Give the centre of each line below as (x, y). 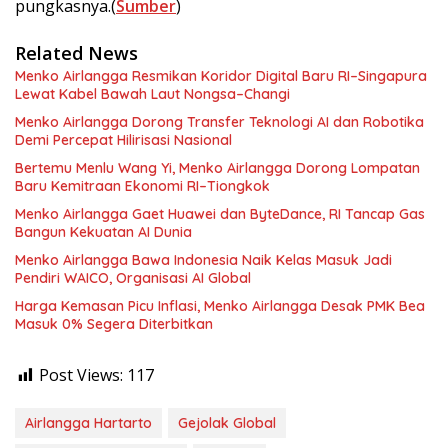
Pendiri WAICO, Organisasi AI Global (133, 278)
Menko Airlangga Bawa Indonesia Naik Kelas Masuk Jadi (203, 260)
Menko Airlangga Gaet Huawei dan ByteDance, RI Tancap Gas (220, 214)
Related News (76, 53)
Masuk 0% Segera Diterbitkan (114, 324)
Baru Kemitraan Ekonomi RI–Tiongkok (142, 186)
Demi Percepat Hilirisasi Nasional (123, 140)
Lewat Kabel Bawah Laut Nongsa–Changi (152, 94)
